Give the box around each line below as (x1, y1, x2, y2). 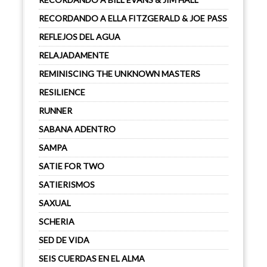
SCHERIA (39, 216, 74, 226)
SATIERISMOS (39, 179, 95, 190)
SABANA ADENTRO (39, 124, 116, 134)
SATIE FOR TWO (39, 161, 104, 171)
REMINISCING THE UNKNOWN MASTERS (39, 69, 200, 79)
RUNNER (39, 105, 72, 116)
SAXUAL (39, 198, 71, 208)
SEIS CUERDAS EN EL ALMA (39, 253, 145, 263)
